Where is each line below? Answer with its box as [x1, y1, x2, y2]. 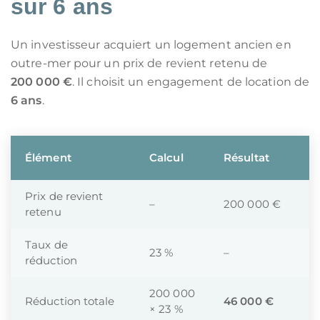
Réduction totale [25, 294, 115, 308]
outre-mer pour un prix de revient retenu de [11, 56, 268, 70]
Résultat [224, 151, 269, 164]
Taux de [25, 238, 68, 251]
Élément [25, 151, 71, 164]
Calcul [149, 151, 184, 164]
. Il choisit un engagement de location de [71, 75, 310, 89]
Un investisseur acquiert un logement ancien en [11, 38, 291, 51]
